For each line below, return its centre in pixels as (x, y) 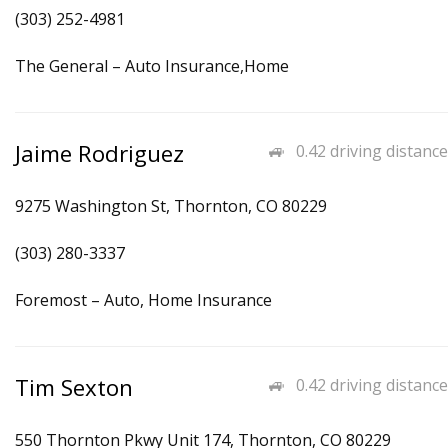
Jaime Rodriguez (99, 153)
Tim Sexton (74, 387)
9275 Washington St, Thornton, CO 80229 (171, 206)
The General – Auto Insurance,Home (152, 66)
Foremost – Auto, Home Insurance (143, 300)
